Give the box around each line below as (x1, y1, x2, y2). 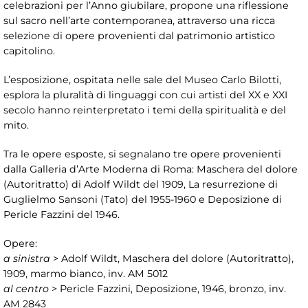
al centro (3, 283, 49, 296)
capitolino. (3, 45, 58, 58)
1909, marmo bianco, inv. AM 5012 (3, 267, 168, 280)
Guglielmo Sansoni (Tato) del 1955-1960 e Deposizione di (3, 193, 282, 206)
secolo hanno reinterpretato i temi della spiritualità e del (3, 104, 286, 117)
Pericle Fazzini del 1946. (3, 208, 120, 221)
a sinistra (3, 252, 50, 265)
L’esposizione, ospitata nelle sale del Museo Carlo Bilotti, (3, 74, 281, 87)
